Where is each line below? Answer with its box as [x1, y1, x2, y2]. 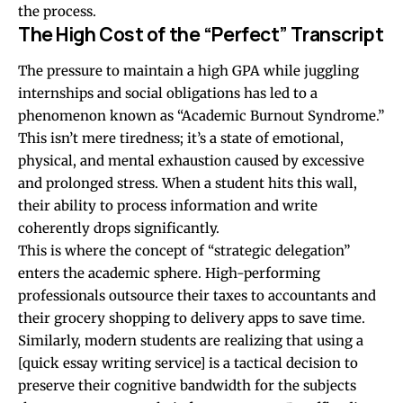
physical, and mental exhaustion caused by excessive [18, 152, 364, 170]
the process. [18, 2, 96, 20]
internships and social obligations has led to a [18, 85, 318, 103]
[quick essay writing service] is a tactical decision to [18, 354, 358, 372]
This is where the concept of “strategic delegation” [18, 242, 350, 260]
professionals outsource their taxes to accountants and [18, 287, 376, 305]
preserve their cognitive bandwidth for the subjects [18, 377, 356, 395]
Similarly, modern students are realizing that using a [18, 332, 363, 350]
